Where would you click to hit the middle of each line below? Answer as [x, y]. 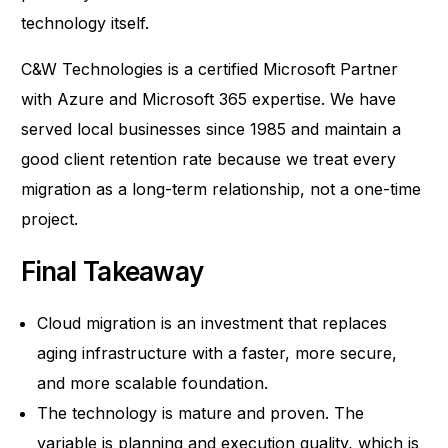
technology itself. [85, 22]
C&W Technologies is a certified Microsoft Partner [210, 68]
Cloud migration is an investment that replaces [212, 323]
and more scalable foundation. [153, 383]
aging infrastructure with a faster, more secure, [217, 353]
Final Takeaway [112, 271]
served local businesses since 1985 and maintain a [211, 128]
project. [50, 218]
